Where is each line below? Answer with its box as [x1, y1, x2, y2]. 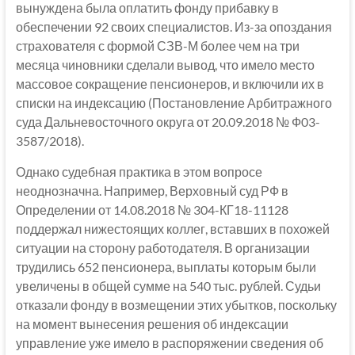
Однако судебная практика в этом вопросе [15, 163, 262, 179]
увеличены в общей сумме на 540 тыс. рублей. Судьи [15, 277, 321, 293]
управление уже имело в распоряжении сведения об [15, 334, 323, 350]
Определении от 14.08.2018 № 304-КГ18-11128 [15, 201, 288, 217]
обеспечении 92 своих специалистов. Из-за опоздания [15, 18, 332, 34]
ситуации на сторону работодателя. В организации [15, 239, 310, 255]
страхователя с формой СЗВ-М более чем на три [15, 37, 300, 53]
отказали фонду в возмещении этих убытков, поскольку [15, 296, 337, 312]
